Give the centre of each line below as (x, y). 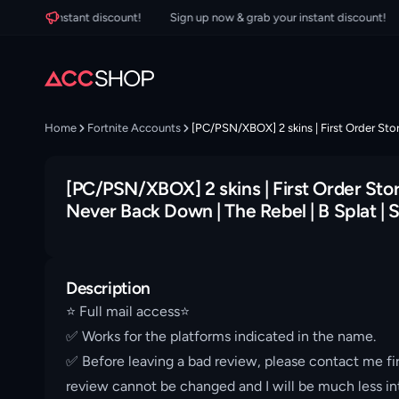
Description (108, 288)
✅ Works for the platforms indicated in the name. (221, 336)
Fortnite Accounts (134, 128)
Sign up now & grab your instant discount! (249, 17)
